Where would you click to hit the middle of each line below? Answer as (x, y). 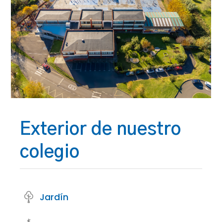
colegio (50, 152)
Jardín (54, 197)
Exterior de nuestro (100, 130)
